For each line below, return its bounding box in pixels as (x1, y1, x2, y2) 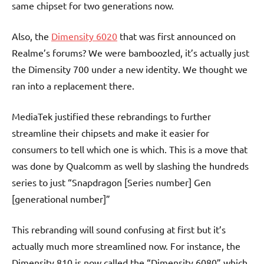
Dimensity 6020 (51, 29, 117, 42)
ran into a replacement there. (12, 79, 134, 91)
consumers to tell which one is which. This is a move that (12, 143, 247, 155)
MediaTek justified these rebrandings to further (12, 110, 211, 122)
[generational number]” (12, 192, 110, 204)
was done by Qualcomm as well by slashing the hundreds (12, 159, 249, 171)
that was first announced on (117, 29, 236, 42)
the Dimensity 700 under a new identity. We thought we (12, 62, 247, 75)
